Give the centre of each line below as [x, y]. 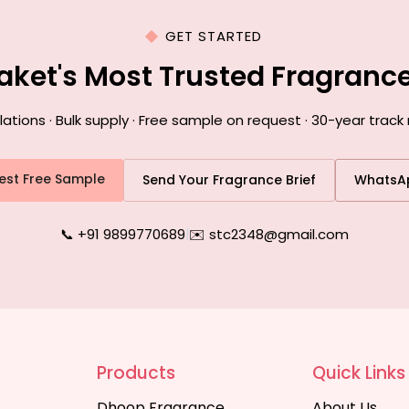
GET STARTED [214, 36]
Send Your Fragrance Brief [229, 180]
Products [136, 373]
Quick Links [358, 373]
